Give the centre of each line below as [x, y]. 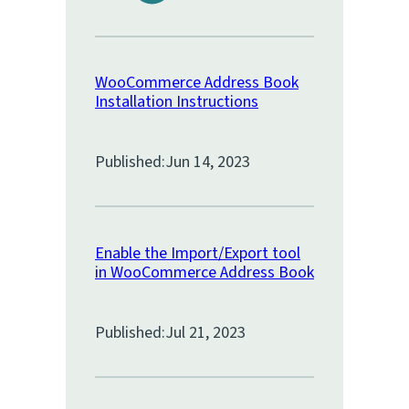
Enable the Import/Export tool [198, 254]
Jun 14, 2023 [208, 163]
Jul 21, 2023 [205, 333]
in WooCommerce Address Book [204, 273]
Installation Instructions [177, 102]
